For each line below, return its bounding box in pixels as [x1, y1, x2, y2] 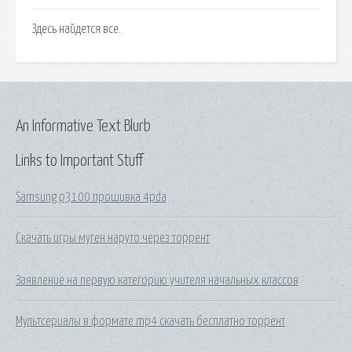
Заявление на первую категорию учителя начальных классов [16, 273, 299, 287]
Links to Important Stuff [16, 152, 143, 169]
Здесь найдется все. [31, 22, 121, 35]
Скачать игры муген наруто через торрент [16, 231, 210, 244]
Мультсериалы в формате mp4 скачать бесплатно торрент [16, 314, 285, 328]
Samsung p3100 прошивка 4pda [16, 190, 167, 203]
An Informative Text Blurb [16, 118, 151, 134]
